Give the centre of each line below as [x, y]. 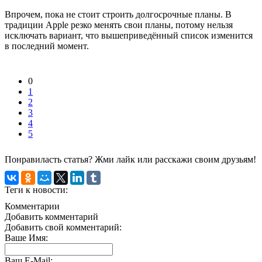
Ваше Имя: [26, 237]
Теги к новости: [36, 189]
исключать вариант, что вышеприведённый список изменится [129, 35]
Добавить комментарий [51, 216]
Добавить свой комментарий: [63, 227]
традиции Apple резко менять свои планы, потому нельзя [119, 25]
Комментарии [32, 206]
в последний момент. [47, 46]
